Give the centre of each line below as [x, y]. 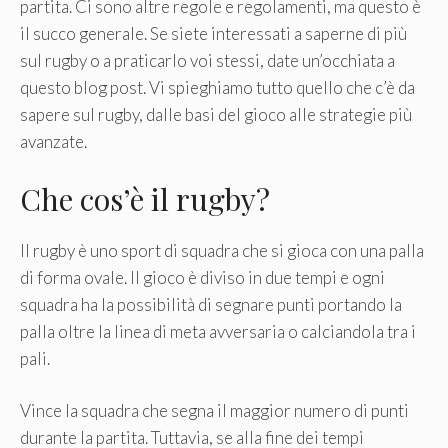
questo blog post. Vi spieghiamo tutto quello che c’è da [217, 87]
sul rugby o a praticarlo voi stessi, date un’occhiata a [207, 60]
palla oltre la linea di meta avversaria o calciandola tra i [218, 331]
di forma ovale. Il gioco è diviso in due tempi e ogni [202, 277]
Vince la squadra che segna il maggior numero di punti [214, 410]
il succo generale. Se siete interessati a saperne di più [213, 33]
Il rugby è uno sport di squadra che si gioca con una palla [222, 250]
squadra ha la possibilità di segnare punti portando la [211, 304]
